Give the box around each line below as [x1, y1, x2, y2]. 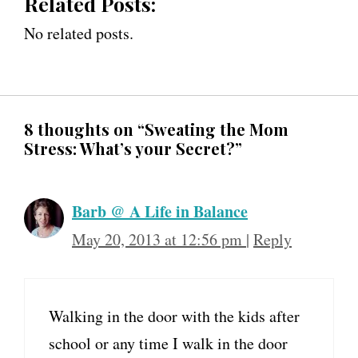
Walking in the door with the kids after [49, 305, 300, 328]
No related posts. [24, 22, 133, 45]
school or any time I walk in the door [49, 332, 288, 355]
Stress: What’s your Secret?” [24, 137, 242, 160]
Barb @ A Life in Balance [72, 200, 248, 224]
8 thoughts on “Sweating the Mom [24, 118, 288, 141]
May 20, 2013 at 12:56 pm [72, 229, 246, 251]
